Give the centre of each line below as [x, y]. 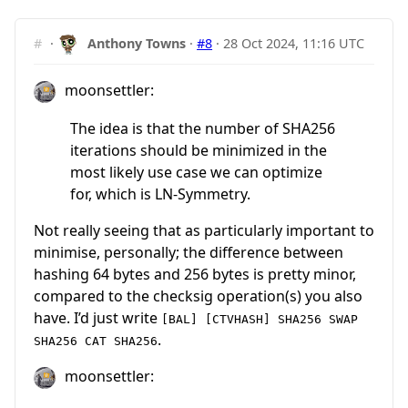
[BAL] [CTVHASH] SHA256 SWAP [260, 320]
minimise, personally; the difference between [189, 253]
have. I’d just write [97, 318]
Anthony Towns [137, 43]
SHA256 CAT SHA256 [96, 342]
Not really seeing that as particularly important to [204, 231]
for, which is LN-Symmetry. [160, 194]
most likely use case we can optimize [196, 173]
